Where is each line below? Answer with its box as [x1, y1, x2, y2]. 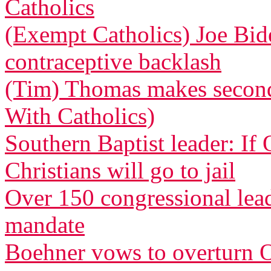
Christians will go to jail [5, 157, 235, 183]
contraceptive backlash [5, 48, 221, 74]
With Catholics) [5, 103, 155, 129]
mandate [5, 212, 85, 238]
